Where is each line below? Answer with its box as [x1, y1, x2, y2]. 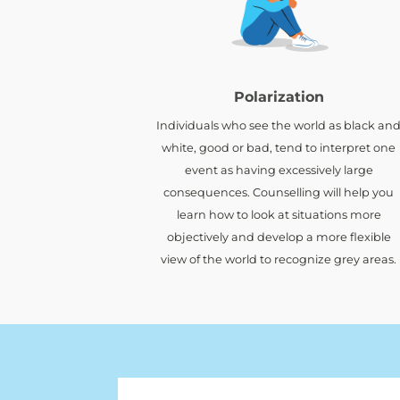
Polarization [233, 87, 324, 105]
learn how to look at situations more [176, 207, 381, 221]
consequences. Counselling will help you [163, 185, 394, 199]
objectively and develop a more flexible [166, 229, 391, 244]
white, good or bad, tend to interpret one [162, 140, 396, 154]
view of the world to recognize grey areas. [161, 252, 396, 266]
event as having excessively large [184, 162, 373, 177]
